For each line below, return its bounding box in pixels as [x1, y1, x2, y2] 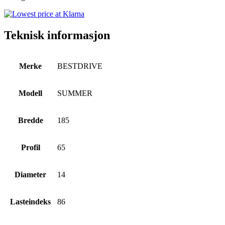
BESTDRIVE [57, 61, 102, 70]
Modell [19, 88, 42, 97]
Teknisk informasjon [4, 28, 110, 42]
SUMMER [57, 88, 92, 97]
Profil [21, 143, 40, 152]
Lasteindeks [10, 197, 51, 206]
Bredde [18, 116, 43, 125]
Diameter [15, 170, 46, 179]
